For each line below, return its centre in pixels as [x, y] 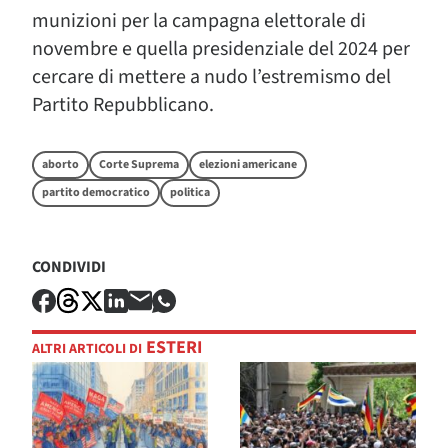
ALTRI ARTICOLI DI [87, 349]
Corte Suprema [139, 164]
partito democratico [96, 192]
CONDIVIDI [69, 267]
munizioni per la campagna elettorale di [199, 21]
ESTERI [172, 348]
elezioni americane [248, 164]
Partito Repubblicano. [123, 105]
